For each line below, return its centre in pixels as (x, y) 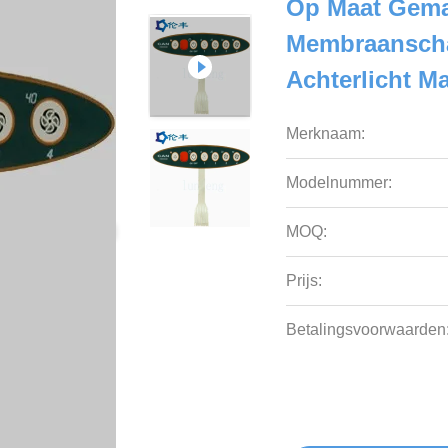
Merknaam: (326, 133)
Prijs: (304, 280)
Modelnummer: (339, 182)
